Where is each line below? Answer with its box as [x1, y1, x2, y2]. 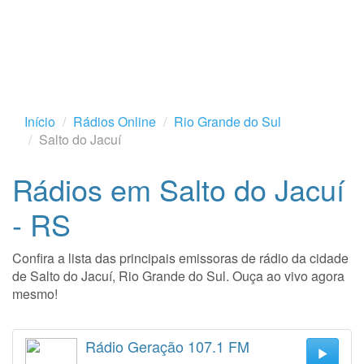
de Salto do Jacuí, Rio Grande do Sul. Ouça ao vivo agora [12, 266, 344, 285]
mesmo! [12, 284, 58, 303]
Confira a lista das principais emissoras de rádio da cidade [12, 249, 349, 267]
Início [24, 112, 55, 131]
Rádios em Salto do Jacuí [12, 168, 344, 210]
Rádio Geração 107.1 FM [85, 336, 249, 357]
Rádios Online [73, 112, 156, 131]
